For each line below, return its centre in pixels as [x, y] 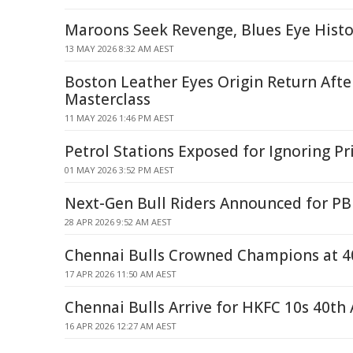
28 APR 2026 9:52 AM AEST [118, 222]
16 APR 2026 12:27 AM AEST [121, 326]
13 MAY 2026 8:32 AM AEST [119, 48]
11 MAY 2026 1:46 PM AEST [119, 118]
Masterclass [108, 99]
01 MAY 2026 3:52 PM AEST [119, 170]
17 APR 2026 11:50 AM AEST [121, 274]
